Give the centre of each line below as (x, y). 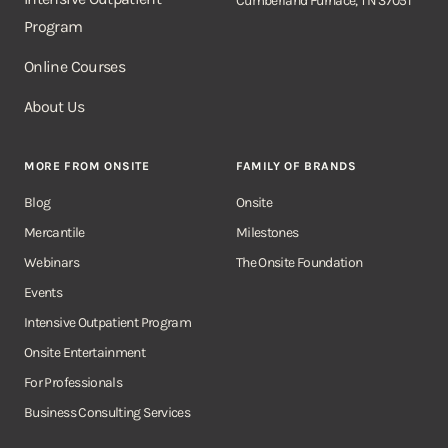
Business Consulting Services (107, 412)
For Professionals (73, 382)
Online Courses (75, 66)
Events (43, 292)
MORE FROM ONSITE (87, 165)
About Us (54, 106)
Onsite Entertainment (85, 352)
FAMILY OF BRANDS (296, 165)
